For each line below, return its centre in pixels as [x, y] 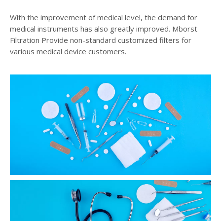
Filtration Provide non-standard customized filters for [101, 40]
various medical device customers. [68, 51]
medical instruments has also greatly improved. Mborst [104, 29]
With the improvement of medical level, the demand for [104, 17]
